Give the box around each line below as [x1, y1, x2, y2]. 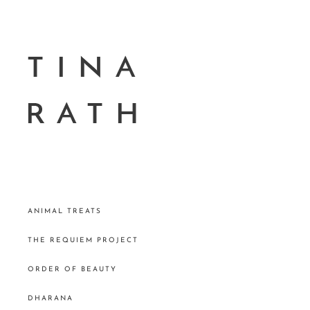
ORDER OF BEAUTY [28, 266, 117, 273]
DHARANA [28, 295, 73, 302]
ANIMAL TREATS [28, 208, 102, 215]
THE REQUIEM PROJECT [28, 237, 138, 244]
